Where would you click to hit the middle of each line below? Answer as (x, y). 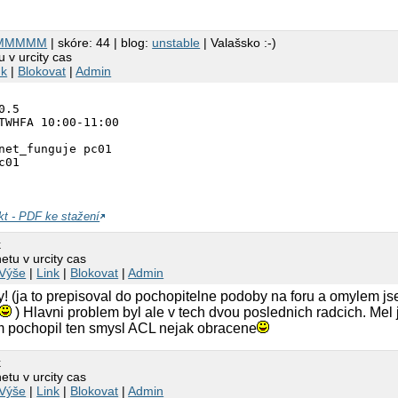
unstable (176, 42)
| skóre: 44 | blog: (100, 42)
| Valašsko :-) (239, 42)
